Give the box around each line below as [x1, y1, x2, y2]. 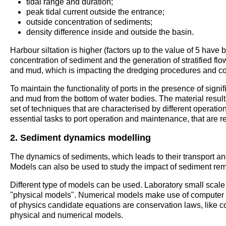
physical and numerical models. [10, 210, 123, 219]
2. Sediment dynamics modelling [10, 132, 151, 143]
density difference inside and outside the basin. [26, 27, 194, 36]
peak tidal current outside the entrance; [26, 7, 164, 16]
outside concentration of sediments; [26, 17, 152, 26]
